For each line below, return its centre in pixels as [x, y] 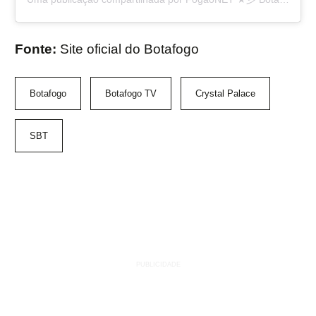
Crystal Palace [225, 94]
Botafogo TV [131, 94]
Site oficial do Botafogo [129, 49]
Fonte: [37, 49]
